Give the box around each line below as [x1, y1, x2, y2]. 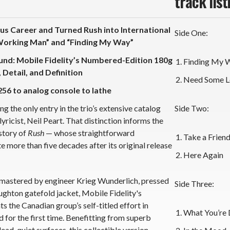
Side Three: [175, 178, 215, 188]
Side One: [175, 27, 208, 37]
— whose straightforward [44, 127, 135, 138]
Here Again [183, 149, 223, 160]
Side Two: [175, 103, 209, 113]
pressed [141, 175, 169, 185]
